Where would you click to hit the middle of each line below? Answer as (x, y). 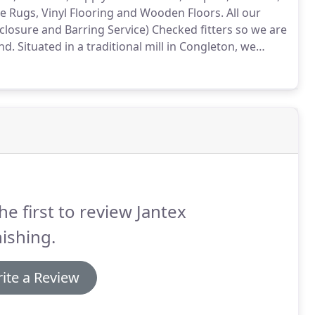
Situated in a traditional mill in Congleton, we (135, 46)
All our (242, 13)
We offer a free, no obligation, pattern (173, 63)
